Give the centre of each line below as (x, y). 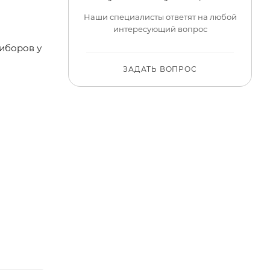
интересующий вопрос (160, 29)
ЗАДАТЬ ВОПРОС (160, 69)
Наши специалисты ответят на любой (160, 17)
